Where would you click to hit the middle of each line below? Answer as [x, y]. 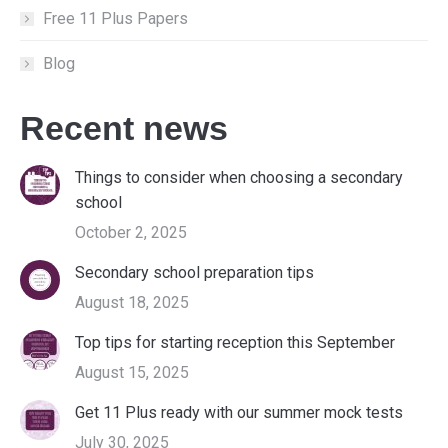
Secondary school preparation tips [194, 272]
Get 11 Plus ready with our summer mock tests [239, 412]
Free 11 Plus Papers [115, 18]
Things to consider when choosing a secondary [239, 177]
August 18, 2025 [132, 302]
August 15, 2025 [132, 372]
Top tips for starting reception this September [235, 342]
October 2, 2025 [131, 232]
